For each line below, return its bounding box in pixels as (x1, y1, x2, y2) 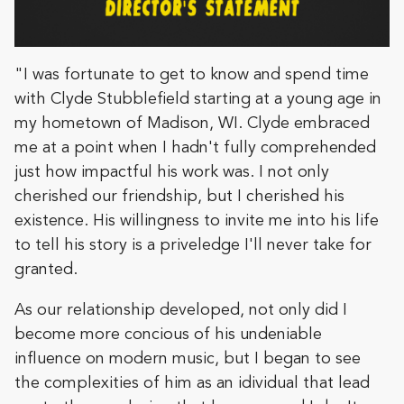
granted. (14, 261, 78, 278)
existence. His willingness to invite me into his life (14, 212, 379, 229)
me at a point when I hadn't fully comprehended (14, 139, 376, 156)
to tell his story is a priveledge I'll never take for (14, 236, 372, 253)
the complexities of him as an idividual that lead (14, 374, 370, 391)
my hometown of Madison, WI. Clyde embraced (14, 115, 370, 132)
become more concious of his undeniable (14, 326, 322, 343)
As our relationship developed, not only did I (14, 301, 347, 318)
